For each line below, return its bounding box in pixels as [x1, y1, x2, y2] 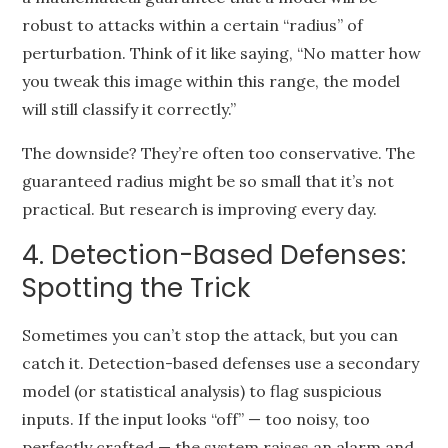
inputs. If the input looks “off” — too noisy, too [22, 409, 371, 429]
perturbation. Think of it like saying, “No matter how [22, 43, 422, 63]
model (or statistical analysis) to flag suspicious [22, 381, 383, 401]
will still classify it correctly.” [22, 99, 237, 119]
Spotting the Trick [22, 270, 251, 306]
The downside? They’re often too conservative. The [22, 143, 416, 163]
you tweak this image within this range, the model [22, 71, 401, 91]
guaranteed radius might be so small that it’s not [22, 171, 395, 191]
